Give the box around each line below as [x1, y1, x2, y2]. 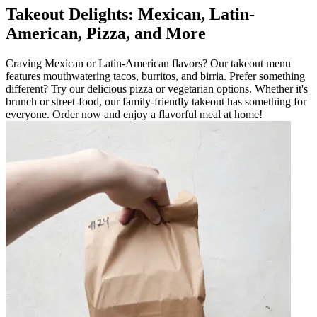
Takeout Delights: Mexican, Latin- [6, 5, 255, 24]
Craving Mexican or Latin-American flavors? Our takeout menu [6, 57, 291, 69]
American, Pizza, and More [6, 24, 206, 43]
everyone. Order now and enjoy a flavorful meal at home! [6, 108, 263, 120]
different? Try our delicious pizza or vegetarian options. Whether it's [6, 83, 308, 95]
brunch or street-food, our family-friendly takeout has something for [6, 96, 306, 108]
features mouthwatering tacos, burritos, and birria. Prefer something [6, 70, 305, 82]
